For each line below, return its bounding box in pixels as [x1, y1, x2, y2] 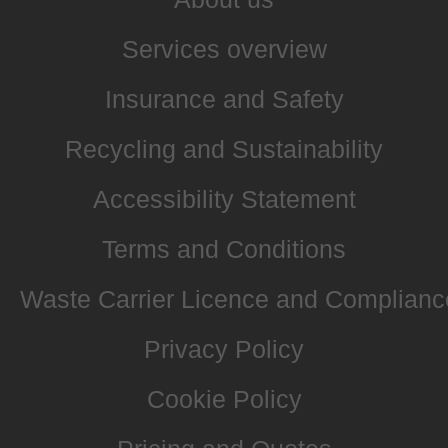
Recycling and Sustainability [65, 134, 383, 163]
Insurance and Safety [104, 84, 344, 113]
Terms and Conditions [102, 234, 346, 263]
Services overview [121, 34, 327, 63]
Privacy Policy [144, 334, 304, 363]
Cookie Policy [146, 384, 302, 413]
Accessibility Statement [92, 184, 356, 213]
